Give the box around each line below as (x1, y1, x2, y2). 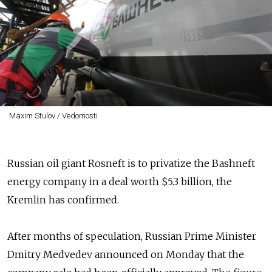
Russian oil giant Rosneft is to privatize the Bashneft (7, 157, 255, 169)
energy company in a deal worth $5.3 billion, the (7, 175, 232, 188)
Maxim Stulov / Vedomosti (8, 111, 98, 120)
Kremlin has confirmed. (7, 194, 119, 206)
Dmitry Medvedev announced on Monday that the (7, 248, 244, 260)
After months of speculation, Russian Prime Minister (7, 230, 256, 242)
